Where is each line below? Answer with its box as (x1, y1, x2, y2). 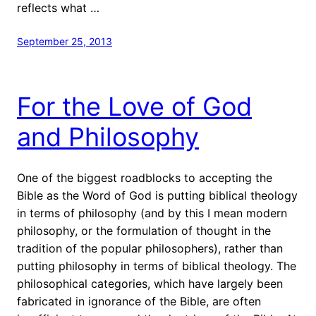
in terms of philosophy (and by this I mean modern (17, 205, 287, 220)
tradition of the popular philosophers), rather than (17, 241, 283, 255)
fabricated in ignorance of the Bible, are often (17, 293, 261, 308)
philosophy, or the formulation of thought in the (17, 223, 271, 238)
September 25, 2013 (17, 35, 112, 47)
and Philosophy (17, 121, 199, 152)
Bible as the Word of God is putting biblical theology (17, 188, 298, 202)
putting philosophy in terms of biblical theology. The (17, 258, 296, 273)
